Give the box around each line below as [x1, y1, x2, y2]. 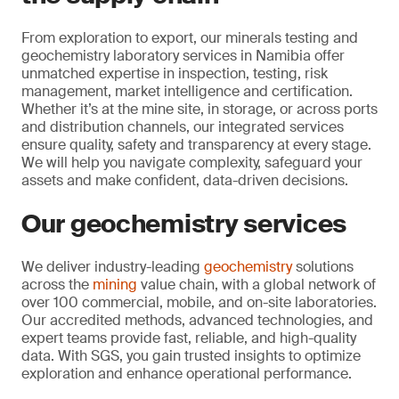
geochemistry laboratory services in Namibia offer [21, 46, 345, 65]
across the [21, 275, 93, 294]
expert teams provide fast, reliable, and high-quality [21, 329, 356, 347]
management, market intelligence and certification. [21, 82, 353, 101]
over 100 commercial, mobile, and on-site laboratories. [21, 293, 377, 312]
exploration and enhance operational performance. [21, 364, 352, 383]
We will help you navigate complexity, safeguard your [21, 153, 362, 172]
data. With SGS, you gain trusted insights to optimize [21, 346, 361, 365]
